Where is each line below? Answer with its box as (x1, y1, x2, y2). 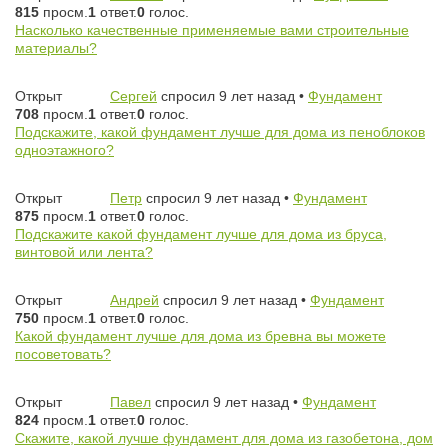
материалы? (15, 40, 97, 57)
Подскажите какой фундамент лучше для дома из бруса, (15, 226, 387, 243)
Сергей (110, 88, 157, 105)
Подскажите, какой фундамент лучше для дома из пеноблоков (15, 124, 425, 141)
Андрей (110, 292, 159, 309)
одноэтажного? (15, 142, 114, 159)
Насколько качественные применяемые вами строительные (15, 22, 409, 39)
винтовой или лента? (15, 244, 153, 261)
